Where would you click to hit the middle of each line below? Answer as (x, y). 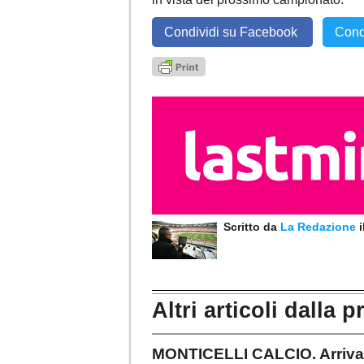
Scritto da (249, 227)
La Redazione (320, 227)
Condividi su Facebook (232, 32)
